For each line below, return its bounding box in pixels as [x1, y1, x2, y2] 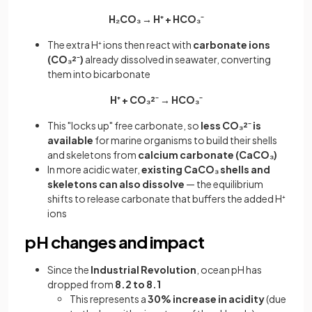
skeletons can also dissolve [47, 178, 185, 190]
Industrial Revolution [91, 263, 196, 276]
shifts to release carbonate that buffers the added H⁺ [47, 192, 286, 205]
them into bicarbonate [47, 68, 150, 80]
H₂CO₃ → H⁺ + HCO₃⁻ [108, 13, 204, 25]
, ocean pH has [196, 263, 262, 276]
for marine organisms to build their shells [93, 134, 277, 146]
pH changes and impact [25, 231, 205, 252]
